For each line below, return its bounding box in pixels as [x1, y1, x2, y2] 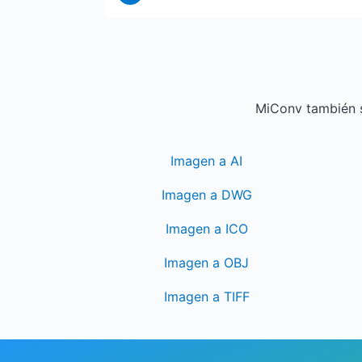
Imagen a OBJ [164, 255, 250, 271]
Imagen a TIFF [163, 288, 250, 305]
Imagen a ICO [165, 221, 248, 237]
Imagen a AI [170, 153, 243, 169]
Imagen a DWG [161, 187, 252, 203]
